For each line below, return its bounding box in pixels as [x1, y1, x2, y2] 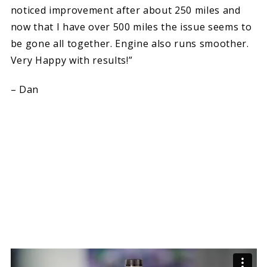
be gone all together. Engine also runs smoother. [10, 37, 249, 51]
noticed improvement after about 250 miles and [10, 4, 241, 17]
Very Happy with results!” [10, 54, 133, 67]
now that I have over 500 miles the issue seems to [10, 20, 252, 34]
